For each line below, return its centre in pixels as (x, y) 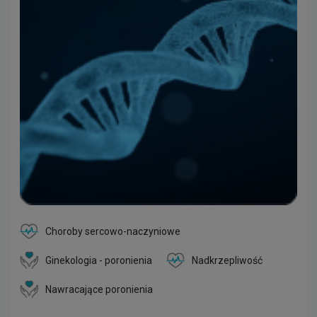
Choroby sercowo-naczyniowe (113, 231)
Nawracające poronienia (99, 289)
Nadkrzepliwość (227, 260)
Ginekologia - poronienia (99, 260)
